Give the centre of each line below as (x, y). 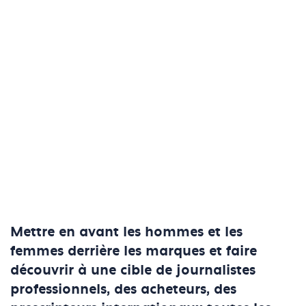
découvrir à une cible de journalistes (133, 271)
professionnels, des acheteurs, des (123, 290)
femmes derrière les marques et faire (134, 252)
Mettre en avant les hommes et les (126, 233)
